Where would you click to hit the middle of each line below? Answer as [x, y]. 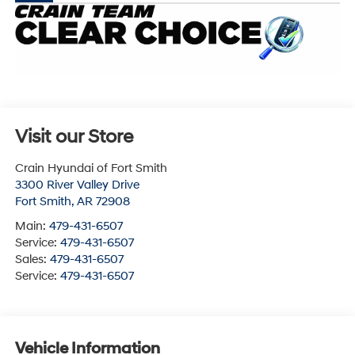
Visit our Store [74, 137]
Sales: [32, 259]
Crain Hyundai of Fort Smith [91, 168]
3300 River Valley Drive [77, 185]
